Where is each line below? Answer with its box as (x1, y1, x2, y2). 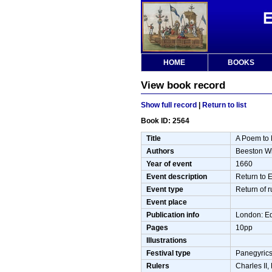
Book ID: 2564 (141, 117, 189, 125)
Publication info (146, 211, 199, 219)
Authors (146, 147, 174, 155)
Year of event (146, 160, 192, 168)
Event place (146, 198, 187, 206)
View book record (141, 80, 225, 91)
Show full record (141, 101, 197, 109)
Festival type (146, 249, 191, 257)
